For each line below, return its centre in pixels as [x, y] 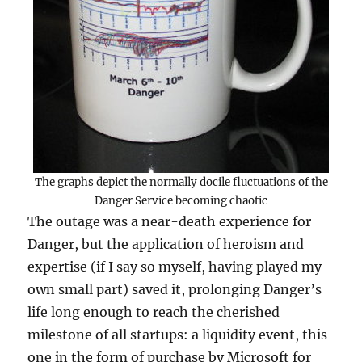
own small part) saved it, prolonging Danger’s [175, 289]
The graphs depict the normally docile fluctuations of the [181, 182]
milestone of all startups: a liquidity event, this [178, 335]
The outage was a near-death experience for [170, 221]
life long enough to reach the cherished [154, 312]
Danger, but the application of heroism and [166, 244]
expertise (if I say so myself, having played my [175, 267]
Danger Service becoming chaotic [181, 201]
